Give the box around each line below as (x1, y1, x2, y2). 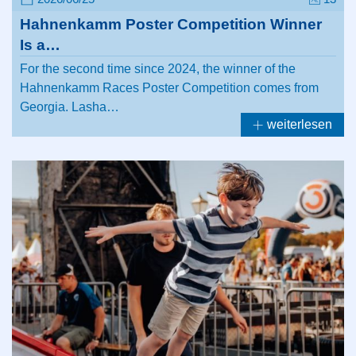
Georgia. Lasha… (20, 99, 119, 114)
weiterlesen (264, 117, 332, 131)
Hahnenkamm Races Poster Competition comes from (20, 80, 319, 95)
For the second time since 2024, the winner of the (20, 61, 296, 75)
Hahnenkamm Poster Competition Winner (20, 15, 322, 33)
